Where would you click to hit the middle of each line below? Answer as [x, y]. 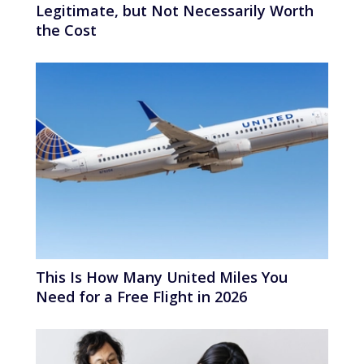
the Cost [66, 30]
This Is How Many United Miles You [162, 277]
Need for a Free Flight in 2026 [141, 297]
